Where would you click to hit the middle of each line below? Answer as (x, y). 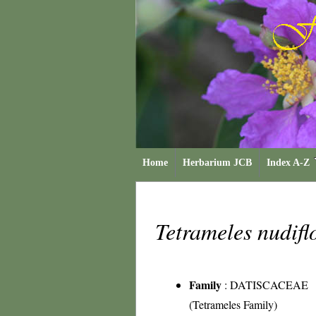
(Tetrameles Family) (233, 304)
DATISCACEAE (269, 285)
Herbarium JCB (217, 163)
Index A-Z (288, 163)
